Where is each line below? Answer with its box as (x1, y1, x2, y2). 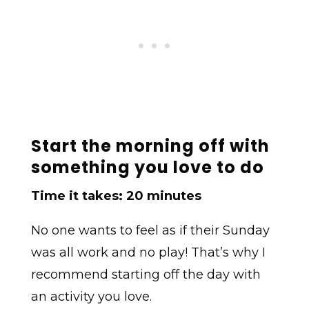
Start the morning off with (30, 134, 270, 158)
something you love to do (30, 156, 264, 179)
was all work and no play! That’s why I (30, 245, 266, 261)
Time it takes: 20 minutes (30, 188, 201, 204)
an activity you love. (30, 289, 152, 305)
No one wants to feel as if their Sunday (30, 223, 270, 239)
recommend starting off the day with (30, 267, 261, 283)
